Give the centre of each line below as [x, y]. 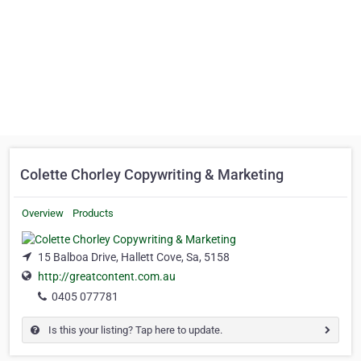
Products [93, 213]
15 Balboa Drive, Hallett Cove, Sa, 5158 [134, 257]
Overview [43, 213]
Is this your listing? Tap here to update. [134, 330]
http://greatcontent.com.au [107, 277]
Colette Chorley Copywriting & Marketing [152, 174]
